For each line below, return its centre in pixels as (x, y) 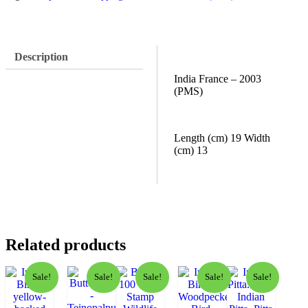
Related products (66, 245)
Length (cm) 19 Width (222, 138)
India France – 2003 (218, 79)
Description (41, 57)
